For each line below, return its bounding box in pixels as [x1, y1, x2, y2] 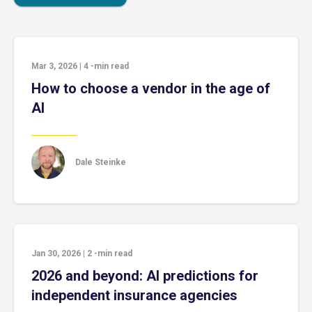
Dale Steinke [75, 157, 126, 167]
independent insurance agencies [31, 287, 237, 304]
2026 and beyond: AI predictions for [31, 267, 258, 284]
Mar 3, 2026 [31, 61, 77, 71]
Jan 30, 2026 [31, 249, 81, 258]
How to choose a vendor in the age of [31, 80, 270, 97]
